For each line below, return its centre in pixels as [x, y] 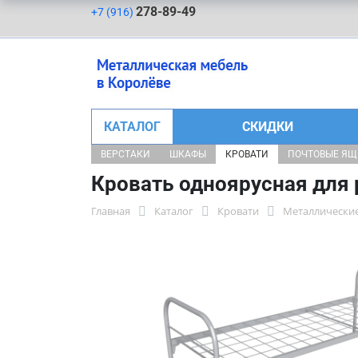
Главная [111, 211]
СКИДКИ [267, 127]
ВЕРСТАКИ [125, 154]
